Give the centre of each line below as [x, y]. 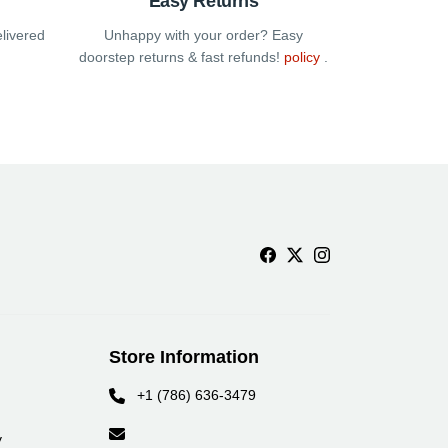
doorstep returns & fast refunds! [181, 56]
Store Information [183, 356]
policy [302, 56]
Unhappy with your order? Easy [203, 34]
